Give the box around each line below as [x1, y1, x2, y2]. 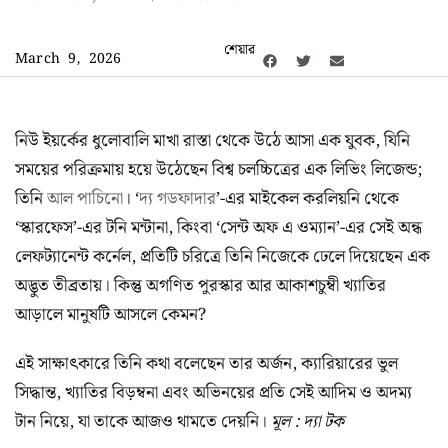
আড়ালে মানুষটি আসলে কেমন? [15, 300, 206, 329]
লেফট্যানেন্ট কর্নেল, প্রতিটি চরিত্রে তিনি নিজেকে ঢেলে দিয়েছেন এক [15, 242, 430, 271]
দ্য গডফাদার [139, 184, 216, 213]
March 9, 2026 [15, 48, 122, 71]
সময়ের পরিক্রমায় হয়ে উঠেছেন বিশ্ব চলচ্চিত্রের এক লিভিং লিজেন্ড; [15, 155, 423, 184]
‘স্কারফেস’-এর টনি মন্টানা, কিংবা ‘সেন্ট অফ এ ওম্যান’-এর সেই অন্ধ [15, 213, 422, 242]
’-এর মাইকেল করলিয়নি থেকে [216, 184, 399, 213]
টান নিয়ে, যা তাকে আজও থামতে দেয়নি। [15, 407, 271, 436]
